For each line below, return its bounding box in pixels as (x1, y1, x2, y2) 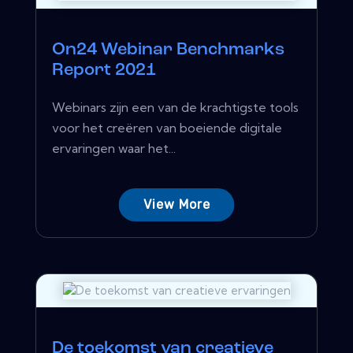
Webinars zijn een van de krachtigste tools (52, 98, 299, 115)
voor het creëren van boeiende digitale (52, 119, 282, 136)
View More (143, 196, 210, 212)
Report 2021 (52, 61, 156, 80)
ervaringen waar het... (52, 139, 176, 156)
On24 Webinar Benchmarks (52, 40, 284, 59)
